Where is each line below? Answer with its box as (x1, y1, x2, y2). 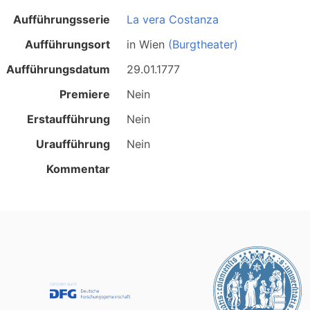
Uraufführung (36, 137, 111, 151)
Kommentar (46, 162, 111, 176)
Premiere (60, 87, 111, 101)
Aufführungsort (25, 37, 111, 51)
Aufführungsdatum (6, 62, 111, 76)
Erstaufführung (27, 112, 111, 126)
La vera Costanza (127, 12, 219, 26)
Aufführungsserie (13, 12, 111, 26)
